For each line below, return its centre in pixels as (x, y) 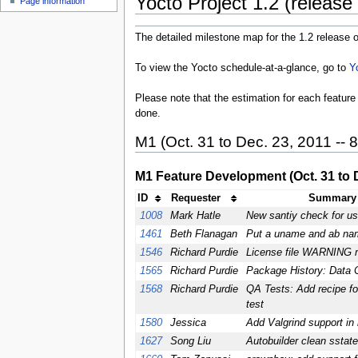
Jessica (188, 323)
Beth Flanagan (203, 235)
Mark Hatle (195, 216)
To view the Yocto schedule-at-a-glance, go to (242, 68)
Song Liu (190, 342)
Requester (196, 199)
